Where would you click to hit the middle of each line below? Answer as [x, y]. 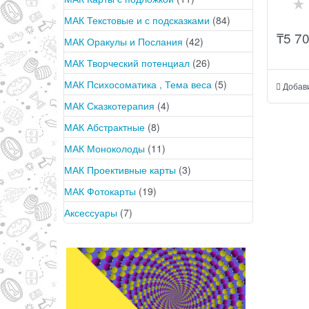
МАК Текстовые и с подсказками [138, 20]
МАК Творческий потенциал [128, 62]
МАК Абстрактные [106, 127]
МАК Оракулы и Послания [125, 41]
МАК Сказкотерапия [111, 105]
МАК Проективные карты [121, 169]
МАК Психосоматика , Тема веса [139, 84]
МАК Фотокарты [101, 191]
